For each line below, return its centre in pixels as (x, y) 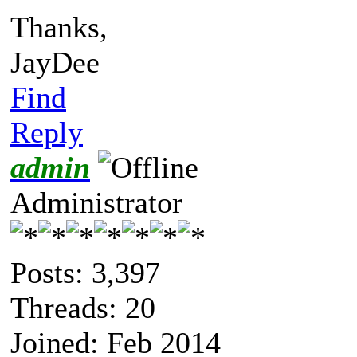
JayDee (55, 62)
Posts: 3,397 (85, 272)
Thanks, (59, 27)
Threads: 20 (83, 307)
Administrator (96, 202)
